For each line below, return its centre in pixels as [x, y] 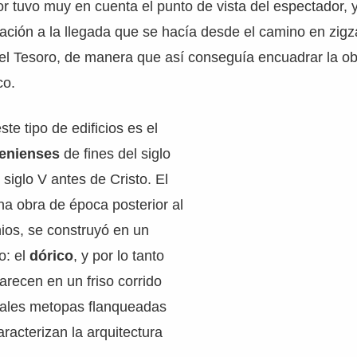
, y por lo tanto [119, 256]
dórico [52, 256]
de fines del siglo [116, 154]
